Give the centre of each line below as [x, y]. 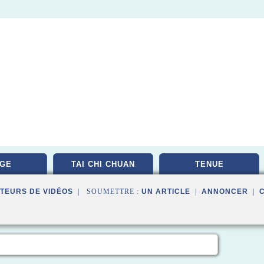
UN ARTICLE [166, 192]
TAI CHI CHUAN [103, 164]
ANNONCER [225, 192]
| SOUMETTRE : [107, 192]
